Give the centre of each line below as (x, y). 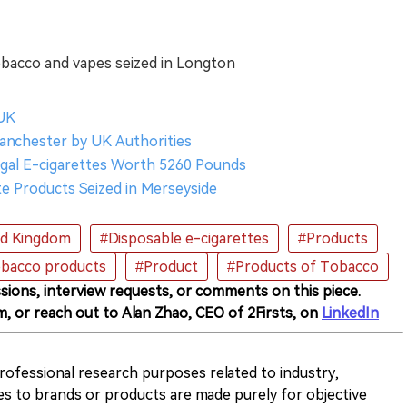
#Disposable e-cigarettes (184, 238)
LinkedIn (350, 313)
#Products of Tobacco (303, 267)
